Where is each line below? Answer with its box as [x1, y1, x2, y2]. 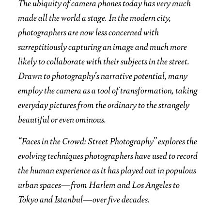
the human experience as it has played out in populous [18, 163, 197, 176]
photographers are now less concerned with [18, 25, 159, 38]
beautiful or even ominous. [18, 112, 107, 125]
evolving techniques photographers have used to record [18, 149, 198, 162]
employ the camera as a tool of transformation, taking [18, 83, 198, 96]
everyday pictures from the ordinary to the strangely [18, 98, 190, 111]
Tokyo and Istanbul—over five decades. [18, 192, 150, 205]
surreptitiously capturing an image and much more [18, 40, 187, 53]
